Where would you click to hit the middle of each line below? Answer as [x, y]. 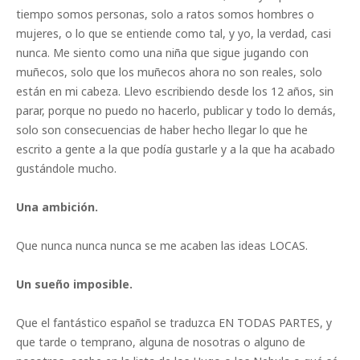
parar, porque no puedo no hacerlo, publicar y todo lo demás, [176, 110]
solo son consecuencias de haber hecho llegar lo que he [162, 129]
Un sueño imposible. [74, 284]
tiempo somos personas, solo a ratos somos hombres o [165, 14]
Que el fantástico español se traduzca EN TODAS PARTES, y [174, 322]
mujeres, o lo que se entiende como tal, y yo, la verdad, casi [174, 33]
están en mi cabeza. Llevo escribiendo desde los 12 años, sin [175, 91]
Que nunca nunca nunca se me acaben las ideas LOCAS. [162, 245]
